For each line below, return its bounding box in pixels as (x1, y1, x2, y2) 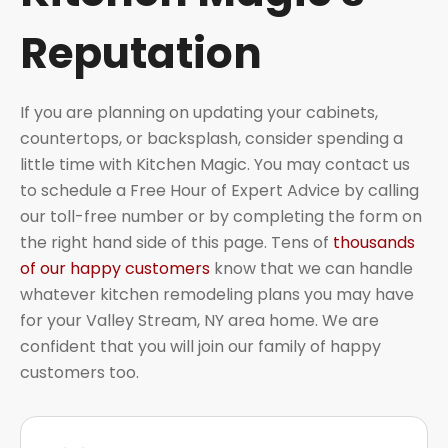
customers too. (20, 360, 139, 384)
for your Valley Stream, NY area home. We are (20, 308, 379, 332)
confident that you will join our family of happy (20, 334, 381, 358)
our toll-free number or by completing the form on (20, 204, 422, 228)
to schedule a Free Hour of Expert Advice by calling (20, 178, 419, 202)
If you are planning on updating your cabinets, (20, 100, 378, 124)
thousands (333, 230, 415, 254)
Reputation (20, 23, 262, 83)
